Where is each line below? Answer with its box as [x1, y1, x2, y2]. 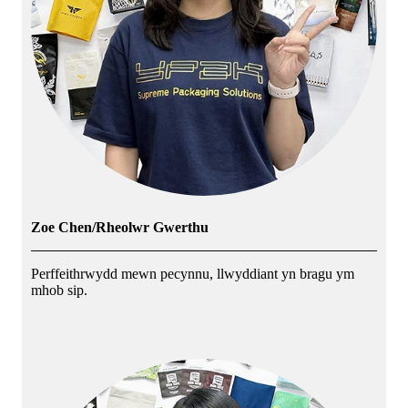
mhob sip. [31, 281, 87, 298]
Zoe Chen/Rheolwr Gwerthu [31, 219, 209, 235]
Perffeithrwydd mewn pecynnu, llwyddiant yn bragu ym [31, 265, 354, 281]
